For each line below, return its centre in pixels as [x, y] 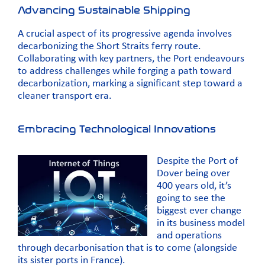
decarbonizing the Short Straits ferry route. [109, 47]
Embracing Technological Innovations [117, 129]
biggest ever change [199, 211]
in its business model [201, 224]
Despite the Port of [198, 161]
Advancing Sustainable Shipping [104, 10]
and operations [189, 236]
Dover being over [193, 174]
